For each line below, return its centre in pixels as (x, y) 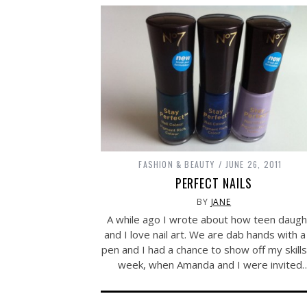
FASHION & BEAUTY (177, 164)
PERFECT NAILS (214, 183)
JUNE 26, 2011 (254, 164)
